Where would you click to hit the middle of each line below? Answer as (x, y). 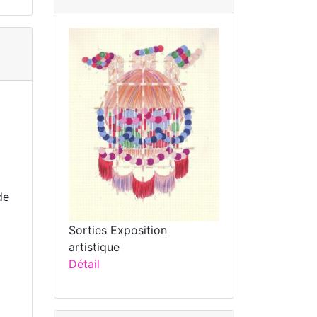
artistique (94, 247)
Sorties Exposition (118, 230)
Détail (84, 264)
